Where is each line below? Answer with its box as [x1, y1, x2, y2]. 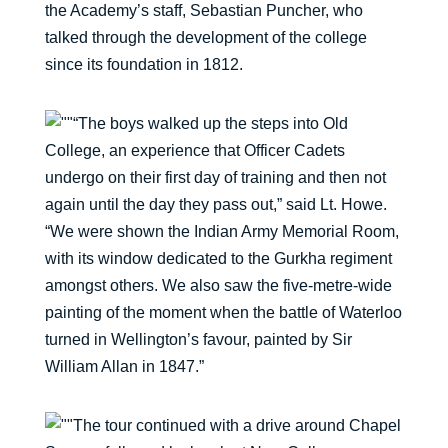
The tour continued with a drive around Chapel [72, 417, 401, 434]
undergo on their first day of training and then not [44, 169, 386, 186]
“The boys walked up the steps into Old [72, 115, 348, 132]
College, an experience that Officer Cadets [44, 142, 345, 159]
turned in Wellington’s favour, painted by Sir [44, 331, 352, 348]
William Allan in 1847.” [44, 358, 204, 375]
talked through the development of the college [44, 29, 367, 46]
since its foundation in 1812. [44, 56, 243, 73]
